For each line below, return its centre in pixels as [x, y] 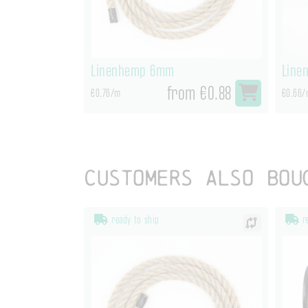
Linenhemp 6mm [133, 70]
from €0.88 [199, 93]
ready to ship [134, 220]
